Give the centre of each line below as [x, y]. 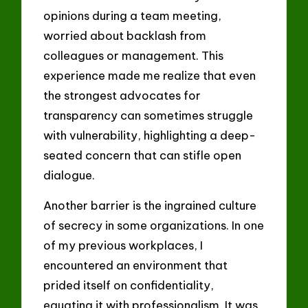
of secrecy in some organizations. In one [154, 225]
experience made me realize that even [150, 75]
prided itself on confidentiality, [129, 285]
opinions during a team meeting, [133, 15]
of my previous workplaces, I [123, 245]
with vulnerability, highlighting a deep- [150, 135]
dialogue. [69, 175]
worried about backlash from [125, 35]
